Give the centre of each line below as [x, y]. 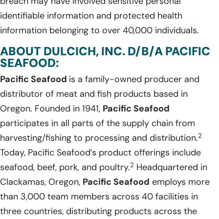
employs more [180, 182]
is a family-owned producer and [134, 79]
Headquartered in [171, 167]
